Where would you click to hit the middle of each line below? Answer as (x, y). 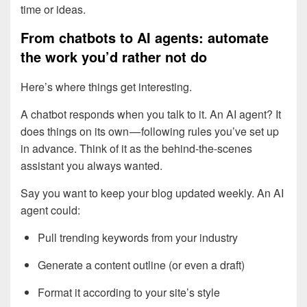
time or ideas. (53, 10)
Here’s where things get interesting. (106, 86)
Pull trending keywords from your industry (138, 237)
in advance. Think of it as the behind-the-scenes (136, 148)
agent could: (50, 210)
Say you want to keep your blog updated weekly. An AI (152, 193)
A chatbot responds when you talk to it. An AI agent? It (151, 114)
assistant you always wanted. (91, 165)
